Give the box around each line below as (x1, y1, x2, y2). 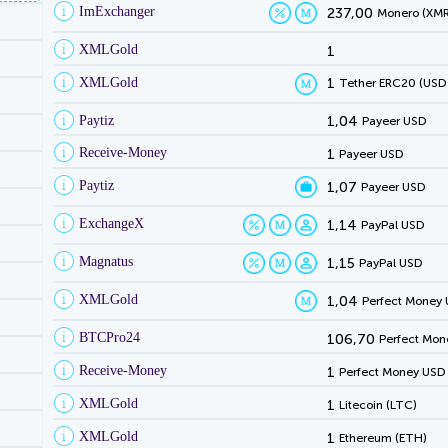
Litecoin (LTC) (338, 397, 417, 412)
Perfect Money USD (338, 364, 446, 379)
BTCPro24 (79, 330, 140, 346)
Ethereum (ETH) (338, 430, 427, 445)
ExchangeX (79, 216, 144, 232)
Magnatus (79, 254, 133, 270)
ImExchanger (79, 3, 155, 19)
